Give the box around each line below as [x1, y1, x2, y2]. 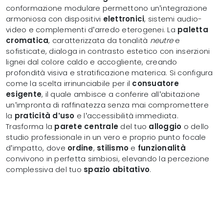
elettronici [103, 14, 145, 24]
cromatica [6, 35, 49, 46]
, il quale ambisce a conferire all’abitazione [42, 89, 200, 100]
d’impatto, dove [6, 143, 67, 153]
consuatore [132, 78, 179, 89]
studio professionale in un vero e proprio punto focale [6, 132, 206, 143]
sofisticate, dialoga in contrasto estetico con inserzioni [6, 46, 210, 57]
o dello [181, 121, 209, 132]
